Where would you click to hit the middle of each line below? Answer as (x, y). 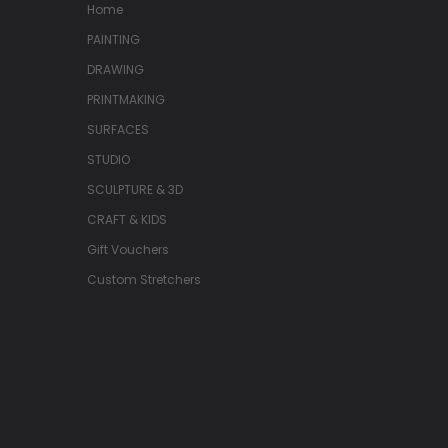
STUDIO (108, 159)
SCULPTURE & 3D (135, 189)
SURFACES (118, 129)
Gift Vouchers (128, 249)
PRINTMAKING (126, 99)
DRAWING (115, 69)
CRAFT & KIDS (127, 219)
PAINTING (113, 39)
